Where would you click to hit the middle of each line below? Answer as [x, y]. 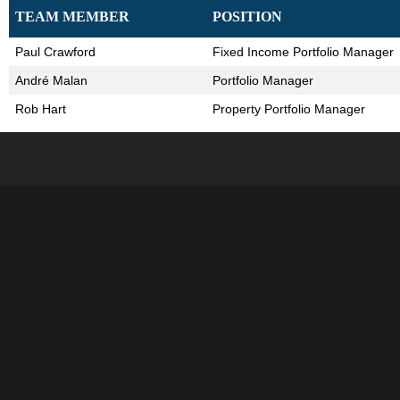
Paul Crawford [55, 52]
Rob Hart [41, 109]
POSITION [247, 17]
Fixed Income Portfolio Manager [303, 52]
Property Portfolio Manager [289, 109]
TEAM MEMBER [72, 17]
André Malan [51, 80]
